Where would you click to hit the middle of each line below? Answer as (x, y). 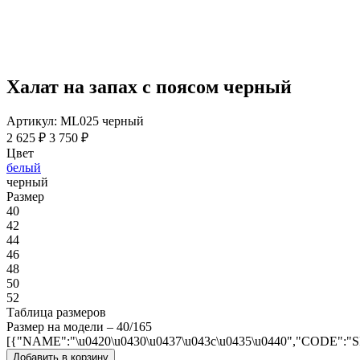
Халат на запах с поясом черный (149, 86)
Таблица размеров (56, 312)
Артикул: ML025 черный (75, 121)
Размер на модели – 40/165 (79, 326)
